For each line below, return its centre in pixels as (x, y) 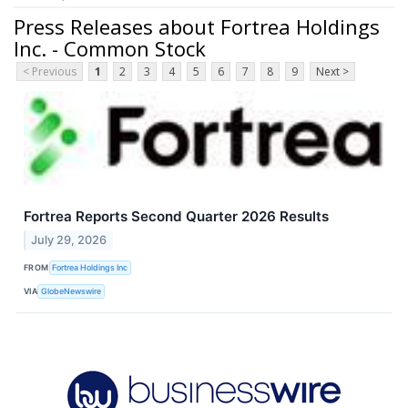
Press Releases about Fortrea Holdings (197, 26)
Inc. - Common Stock (110, 48)
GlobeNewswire (71, 291)
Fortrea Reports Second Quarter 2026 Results (176, 217)
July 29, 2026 (69, 240)
